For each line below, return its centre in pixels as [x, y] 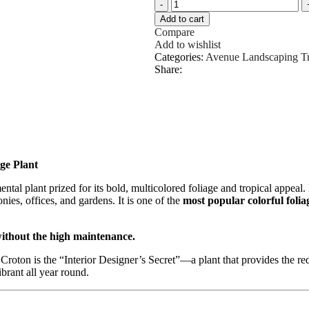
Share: [168, 70]
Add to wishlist [188, 45]
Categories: [179, 57]
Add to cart [182, 19]
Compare [175, 32]
